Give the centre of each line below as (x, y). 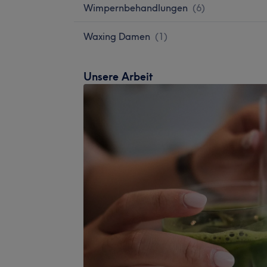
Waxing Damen (117, 36)
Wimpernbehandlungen (136, 7)
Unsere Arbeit (118, 76)
